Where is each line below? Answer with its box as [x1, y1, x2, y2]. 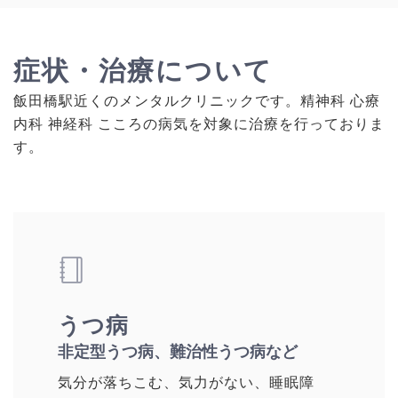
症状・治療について [13, 56, 273, 86]
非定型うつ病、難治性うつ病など [58, 343, 298, 362]
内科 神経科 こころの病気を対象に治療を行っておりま [13, 116, 385, 132]
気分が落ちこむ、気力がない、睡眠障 [58, 375, 314, 391]
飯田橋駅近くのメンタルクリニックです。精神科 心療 [13, 93, 380, 109]
